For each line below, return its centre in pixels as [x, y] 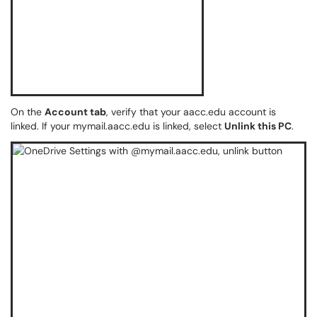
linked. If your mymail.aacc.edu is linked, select [117, 126]
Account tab [75, 112]
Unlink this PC [258, 126]
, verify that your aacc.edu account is [191, 112]
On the [28, 112]
